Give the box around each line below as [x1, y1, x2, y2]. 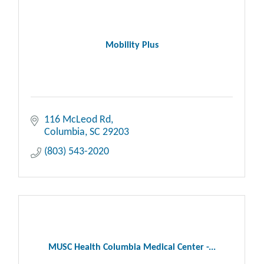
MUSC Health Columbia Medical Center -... [48, 243, 216, 253]
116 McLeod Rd [44, 114, 111, 126]
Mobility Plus [105, 41, 159, 51]
